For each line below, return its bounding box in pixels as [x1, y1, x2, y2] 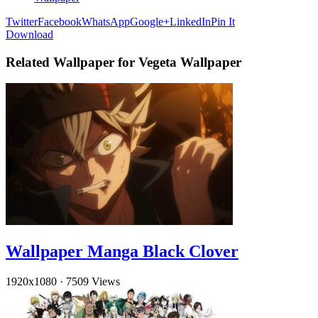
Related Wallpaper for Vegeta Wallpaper [6, 54, 241, 70]
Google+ [130, 15, 170, 28]
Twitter [6, 15, 38, 28]
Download [6, 28, 53, 40]
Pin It [211, 15, 235, 28]
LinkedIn [170, 15, 211, 28]
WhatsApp [82, 15, 130, 28]
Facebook [38, 15, 82, 28]
